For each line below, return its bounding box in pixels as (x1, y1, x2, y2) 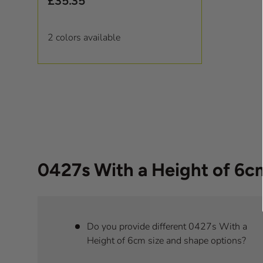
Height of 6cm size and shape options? (87, 234, 246, 247)
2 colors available (48, 31, 120, 45)
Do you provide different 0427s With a (87, 220, 247, 233)
